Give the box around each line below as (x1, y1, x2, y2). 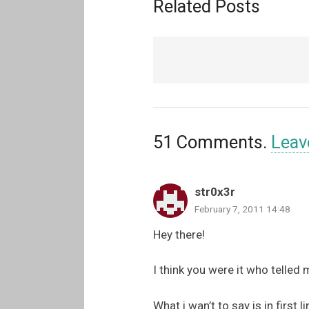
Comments (177, 131, 263, 152)
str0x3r (195, 185, 235, 199)
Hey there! (153, 227, 205, 241)
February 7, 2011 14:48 (195, 203, 290, 215)
